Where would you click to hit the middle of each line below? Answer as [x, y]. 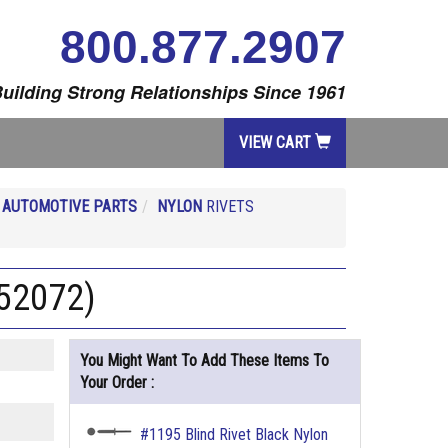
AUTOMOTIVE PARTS [69, 206]
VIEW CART [277, 142]
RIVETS [228, 206]
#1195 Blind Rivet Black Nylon [233, 434]
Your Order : [116, 382]
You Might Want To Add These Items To [204, 360]
